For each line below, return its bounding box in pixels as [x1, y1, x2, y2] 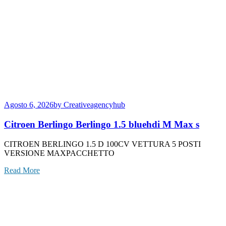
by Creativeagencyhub [53, 100, 125, 109]
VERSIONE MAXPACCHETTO [4, 148, 115, 157]
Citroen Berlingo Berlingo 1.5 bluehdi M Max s [4, 119, 199, 130]
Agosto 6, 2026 [4, 100, 53, 109]
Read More [4, 165, 40, 175]
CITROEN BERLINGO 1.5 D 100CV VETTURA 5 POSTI [4, 139, 201, 148]
